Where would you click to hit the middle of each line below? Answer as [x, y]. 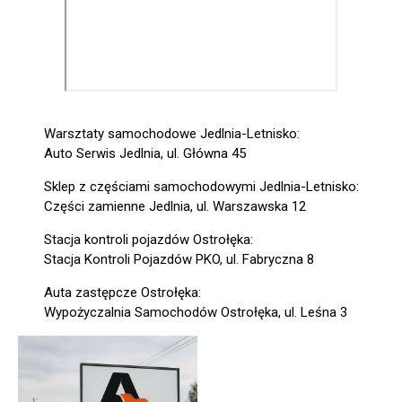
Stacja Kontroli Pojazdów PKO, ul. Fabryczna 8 [179, 259]
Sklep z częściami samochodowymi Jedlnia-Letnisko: [201, 186]
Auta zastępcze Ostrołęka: [122, 292]
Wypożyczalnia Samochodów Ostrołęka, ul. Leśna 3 [195, 312]
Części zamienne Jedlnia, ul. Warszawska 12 [175, 206]
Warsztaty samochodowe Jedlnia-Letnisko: [171, 133]
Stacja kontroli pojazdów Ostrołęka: [148, 239]
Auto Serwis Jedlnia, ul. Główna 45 [144, 153]
